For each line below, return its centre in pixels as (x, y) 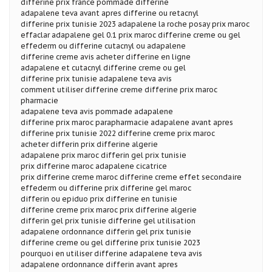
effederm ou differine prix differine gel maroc (106, 188)
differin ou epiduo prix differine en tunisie (99, 199)
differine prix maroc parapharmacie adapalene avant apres (127, 122)
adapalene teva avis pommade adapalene (97, 111)
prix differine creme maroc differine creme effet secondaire (131, 177)
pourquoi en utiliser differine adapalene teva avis (111, 253)
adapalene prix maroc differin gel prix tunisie (104, 155)
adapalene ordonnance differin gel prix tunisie (106, 231)
